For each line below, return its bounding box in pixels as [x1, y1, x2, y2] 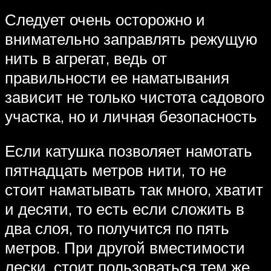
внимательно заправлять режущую [5, 28, 258, 48]
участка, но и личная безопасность [5, 106, 257, 126]
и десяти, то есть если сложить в [5, 199, 244, 219]
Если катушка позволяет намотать [5, 141, 252, 161]
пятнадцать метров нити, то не [5, 160, 226, 180]
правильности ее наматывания [5, 67, 229, 87]
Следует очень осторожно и [5, 9, 205, 29]
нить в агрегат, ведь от [5, 48, 167, 68]
